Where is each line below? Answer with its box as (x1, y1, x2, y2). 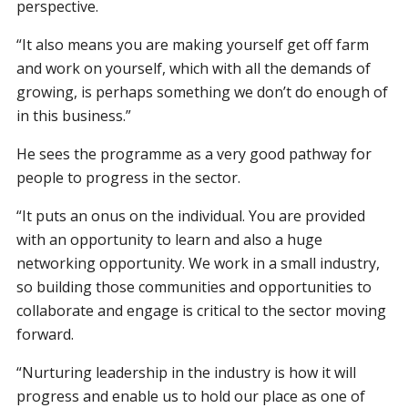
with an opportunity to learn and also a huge (16, 229, 323, 250)
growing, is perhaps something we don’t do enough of (16, 81, 389, 102)
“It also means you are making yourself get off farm (16, 34, 370, 55)
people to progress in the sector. (16, 167, 241, 188)
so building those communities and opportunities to (16, 276, 372, 297)
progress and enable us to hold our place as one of (16, 385, 366, 406)
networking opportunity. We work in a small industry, (16, 252, 381, 273)
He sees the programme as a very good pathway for (16, 143, 372, 164)
